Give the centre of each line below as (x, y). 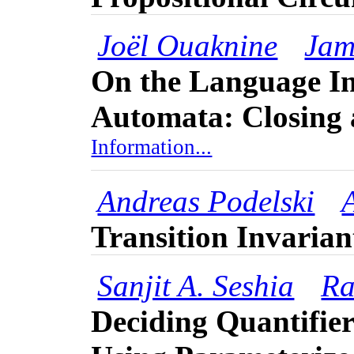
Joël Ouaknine (188, 46)
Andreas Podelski (206, 201)
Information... (152, 153)
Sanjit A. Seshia (196, 286)
